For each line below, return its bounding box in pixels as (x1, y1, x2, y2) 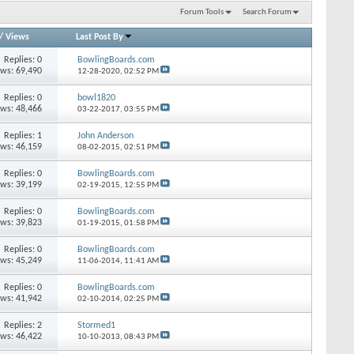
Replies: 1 (4, 130, 43, 141)
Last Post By (76, 32, 124, 42)
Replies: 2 (4, 320, 43, 330)
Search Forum (243, 7, 292, 17)
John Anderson (77, 130, 134, 141)
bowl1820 (77, 92, 115, 103)
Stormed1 (77, 320, 115, 330)
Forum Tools (179, 7, 224, 17)
